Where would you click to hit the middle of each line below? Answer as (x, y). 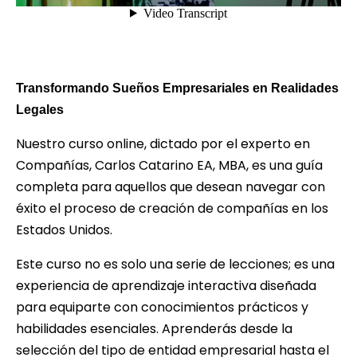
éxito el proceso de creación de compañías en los (172, 208)
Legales (40, 109)
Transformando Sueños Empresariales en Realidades (177, 88)
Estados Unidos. (64, 229)
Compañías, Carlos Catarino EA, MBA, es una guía (169, 165)
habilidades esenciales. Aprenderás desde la (154, 328)
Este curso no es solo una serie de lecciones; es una (175, 264)
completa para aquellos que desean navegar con (171, 186)
